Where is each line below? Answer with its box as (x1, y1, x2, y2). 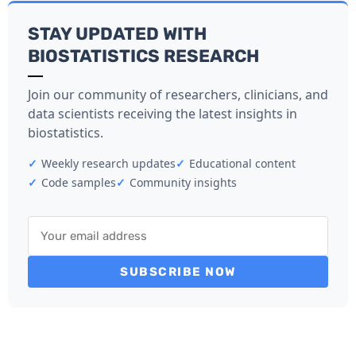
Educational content (189, 155, 296, 171)
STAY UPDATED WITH (28, 22, 207, 44)
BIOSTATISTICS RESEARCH (28, 44, 259, 67)
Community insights (130, 174, 237, 190)
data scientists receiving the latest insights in (28, 104, 297, 122)
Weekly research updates (41, 155, 176, 171)
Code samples (41, 174, 116, 190)
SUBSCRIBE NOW (120, 264, 236, 279)
